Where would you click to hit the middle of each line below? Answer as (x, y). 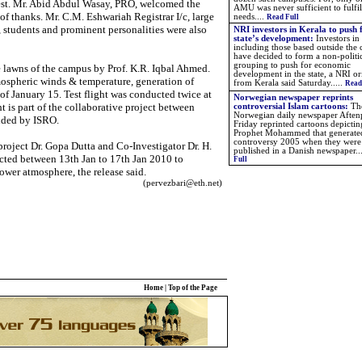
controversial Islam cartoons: (292, 106)
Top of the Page (192, 288)
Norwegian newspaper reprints (293, 97)
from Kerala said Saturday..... (289, 83)
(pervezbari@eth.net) (180, 183)
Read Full (283, 17)
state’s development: (275, 38)
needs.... (250, 17)
